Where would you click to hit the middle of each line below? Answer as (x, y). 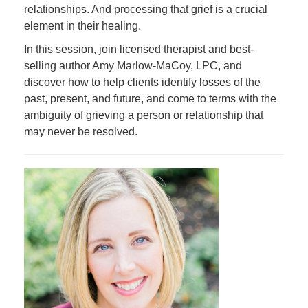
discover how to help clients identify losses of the (142, 82)
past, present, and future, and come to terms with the (150, 99)
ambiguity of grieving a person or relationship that (144, 115)
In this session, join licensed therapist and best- (139, 49)
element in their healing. (82, 26)
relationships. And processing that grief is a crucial (146, 9)
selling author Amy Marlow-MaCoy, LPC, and (133, 66)
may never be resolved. (81, 132)
